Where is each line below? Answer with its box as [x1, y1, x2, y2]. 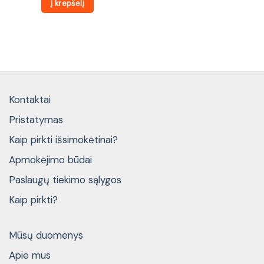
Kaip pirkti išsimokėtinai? [9, 133, 118, 147]
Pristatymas [9, 113, 63, 127]
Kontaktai [9, 93, 51, 107]
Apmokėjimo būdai [9, 153, 92, 167]
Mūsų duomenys [9, 228, 83, 242]
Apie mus [9, 248, 51, 262]
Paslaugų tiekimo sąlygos [9, 173, 121, 187]
